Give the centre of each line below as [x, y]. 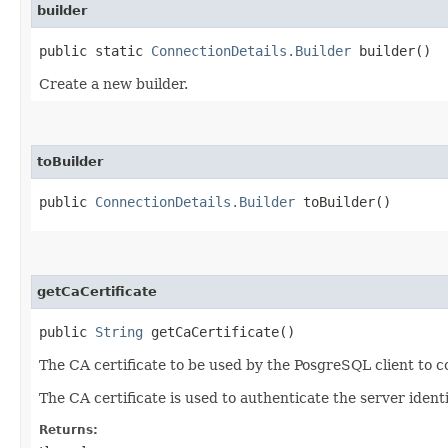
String [119, 331]
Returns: [68, 429]
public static [95, 50]
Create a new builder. [113, 83]
